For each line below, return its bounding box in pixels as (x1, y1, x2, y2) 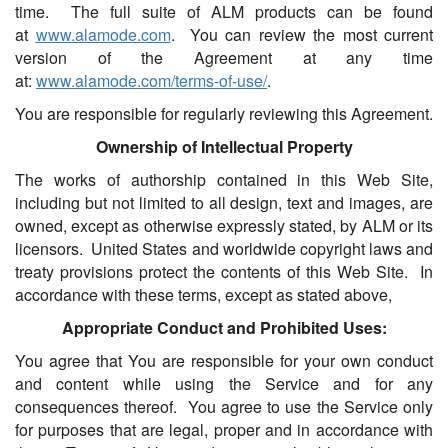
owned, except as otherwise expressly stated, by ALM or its (15, 214, 433, 238)
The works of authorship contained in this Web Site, (15, 168, 433, 192)
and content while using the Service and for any (15, 372, 433, 396)
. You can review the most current (170, 23, 433, 47)
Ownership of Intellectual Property (95, 135, 353, 159)
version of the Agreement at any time (15, 46, 433, 70)
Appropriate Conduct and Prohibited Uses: (61, 316, 387, 340)
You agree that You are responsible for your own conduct (15, 349, 433, 373)
